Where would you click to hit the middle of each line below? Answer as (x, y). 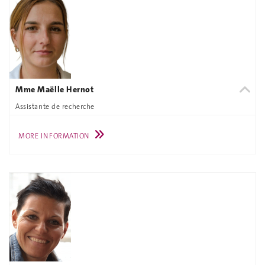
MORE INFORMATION (54, 136)
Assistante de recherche (55, 106)
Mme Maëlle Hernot (55, 90)
